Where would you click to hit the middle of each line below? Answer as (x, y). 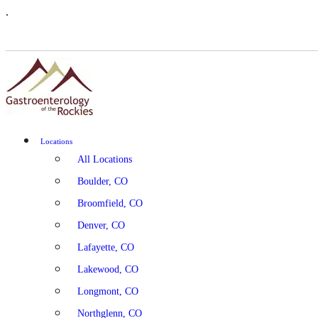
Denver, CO (101, 225)
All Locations (105, 159)
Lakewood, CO (108, 269)
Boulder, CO (103, 181)
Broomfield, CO (110, 203)
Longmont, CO (108, 291)
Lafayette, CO (106, 247)
